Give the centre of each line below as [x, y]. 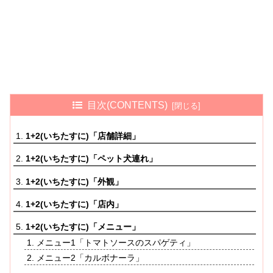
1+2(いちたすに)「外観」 [75, 181]
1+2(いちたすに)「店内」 [75, 204]
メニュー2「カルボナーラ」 [90, 258]
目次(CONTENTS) [128, 105]
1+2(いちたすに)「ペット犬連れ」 [92, 159]
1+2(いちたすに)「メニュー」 [83, 227]
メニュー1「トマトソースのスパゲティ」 [115, 243]
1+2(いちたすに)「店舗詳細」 [83, 136]
